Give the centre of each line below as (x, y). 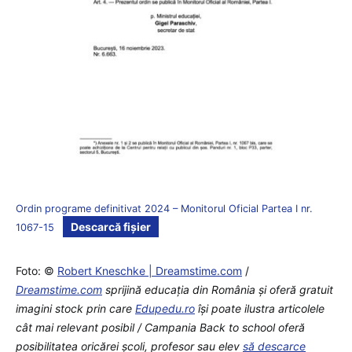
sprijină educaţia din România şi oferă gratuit (218, 289)
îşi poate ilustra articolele (260, 308)
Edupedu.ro (165, 308)
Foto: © (37, 270)
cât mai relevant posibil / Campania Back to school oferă (160, 327)
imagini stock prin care (75, 308)
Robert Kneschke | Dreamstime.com (150, 270)
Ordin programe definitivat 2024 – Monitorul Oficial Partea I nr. (164, 208)
